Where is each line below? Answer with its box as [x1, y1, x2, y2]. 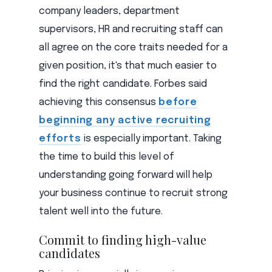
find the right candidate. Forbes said [39, 79, 207, 90]
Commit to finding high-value [39, 231, 206, 248]
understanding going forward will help [39, 170, 212, 181]
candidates [39, 245, 100, 262]
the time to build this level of [39, 152, 174, 163]
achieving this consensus [39, 97, 158, 108]
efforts [39, 134, 81, 144]
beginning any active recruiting [39, 115, 211, 126]
